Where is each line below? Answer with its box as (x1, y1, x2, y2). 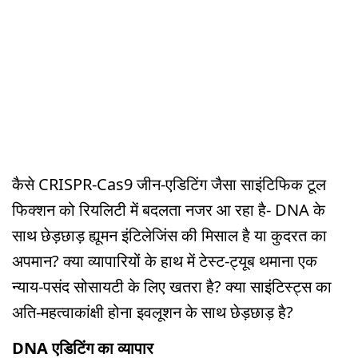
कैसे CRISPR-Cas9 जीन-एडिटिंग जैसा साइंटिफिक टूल (12, 173, 326, 195)
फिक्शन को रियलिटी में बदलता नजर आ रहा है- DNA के (12, 198, 325, 221)
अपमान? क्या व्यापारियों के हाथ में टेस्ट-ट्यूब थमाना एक (12, 249, 317, 272)
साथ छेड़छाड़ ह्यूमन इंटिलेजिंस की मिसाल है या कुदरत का (12, 224, 327, 246)
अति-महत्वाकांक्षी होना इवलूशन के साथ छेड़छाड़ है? (12, 300, 293, 323)
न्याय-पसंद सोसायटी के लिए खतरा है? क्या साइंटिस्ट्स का (12, 275, 332, 297)
